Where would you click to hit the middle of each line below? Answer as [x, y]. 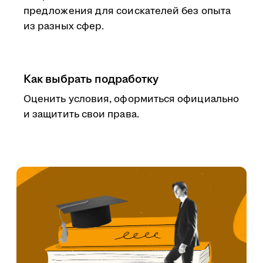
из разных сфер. [64, 26]
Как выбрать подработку [91, 79]
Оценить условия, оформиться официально [131, 99]
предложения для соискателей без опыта [127, 11]
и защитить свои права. [81, 114]
